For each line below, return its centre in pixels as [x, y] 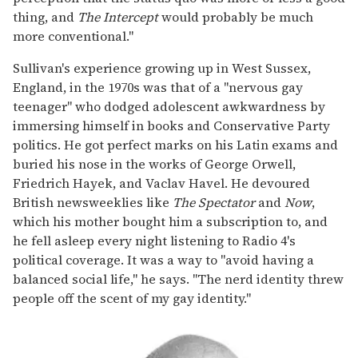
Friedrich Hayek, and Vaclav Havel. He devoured [161, 183]
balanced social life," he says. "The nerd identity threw [178, 279]
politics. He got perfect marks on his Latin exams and [175, 145]
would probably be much [236, 17]
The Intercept [118, 17]
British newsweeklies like [93, 203]
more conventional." [73, 36]
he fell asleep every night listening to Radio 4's [154, 241]
